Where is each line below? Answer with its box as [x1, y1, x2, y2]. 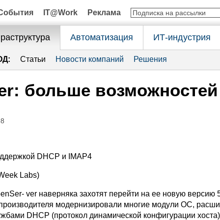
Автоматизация [70, 32, 133, 42]
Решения [134, 55, 167, 63]
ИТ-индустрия [153, 32, 211, 42]
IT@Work [43, 8, 78, 17]
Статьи [20, 55, 46, 63]
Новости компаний [55, 55, 124, 63]
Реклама [87, 8, 121, 17]
